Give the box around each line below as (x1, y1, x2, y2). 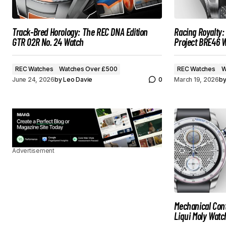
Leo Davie (63, 75, 93, 83)
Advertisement (12, 146, 54, 154)
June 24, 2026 (12, 75, 54, 83)
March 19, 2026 (174, 75, 219, 83)
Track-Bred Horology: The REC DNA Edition (12, 26, 148, 38)
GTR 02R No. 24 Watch (12, 36, 84, 48)
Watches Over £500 (59, 65, 118, 73)
